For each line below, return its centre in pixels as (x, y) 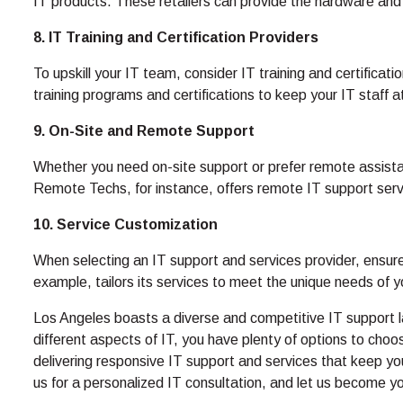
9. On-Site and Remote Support (144, 131)
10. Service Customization (125, 224)
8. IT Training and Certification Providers (176, 37)
